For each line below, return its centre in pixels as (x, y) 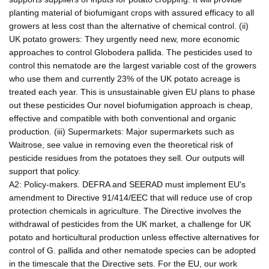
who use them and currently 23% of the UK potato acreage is (125, 78)
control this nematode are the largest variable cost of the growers (133, 65)
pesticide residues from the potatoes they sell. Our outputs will (127, 158)
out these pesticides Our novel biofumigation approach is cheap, (131, 105)
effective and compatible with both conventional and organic (122, 118)
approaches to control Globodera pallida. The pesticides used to (131, 52)
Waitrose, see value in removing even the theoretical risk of (121, 144)
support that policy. (45, 171)
